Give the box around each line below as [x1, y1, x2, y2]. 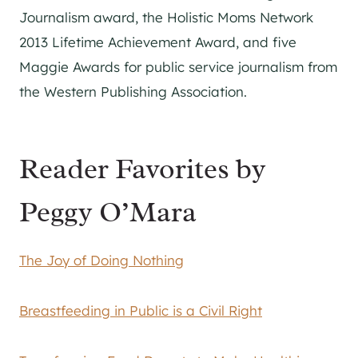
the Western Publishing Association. [19, 83, 247, 101]
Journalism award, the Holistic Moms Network [19, 9, 313, 26]
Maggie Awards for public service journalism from [19, 58, 337, 76]
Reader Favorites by [19, 150, 266, 188]
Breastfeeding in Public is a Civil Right [19, 302, 262, 320]
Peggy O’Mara [19, 193, 197, 231]
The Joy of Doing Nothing [19, 252, 184, 269]
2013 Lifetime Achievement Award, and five [19, 34, 296, 51]
